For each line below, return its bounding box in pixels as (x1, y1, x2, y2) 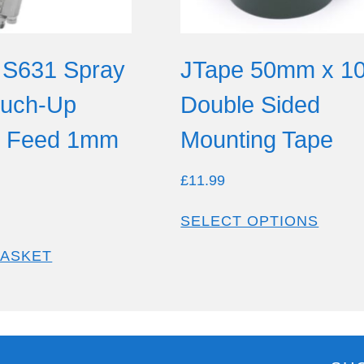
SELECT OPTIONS (180, 212, 319, 229)
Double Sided (180, 92, 321, 119)
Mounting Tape (180, 127, 334, 154)
